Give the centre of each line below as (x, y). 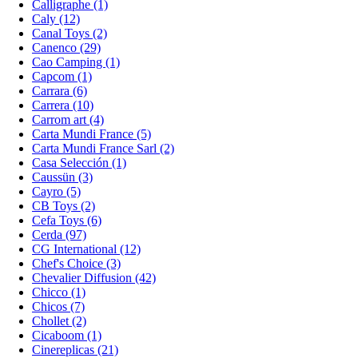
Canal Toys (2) (70, 33)
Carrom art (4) (68, 119)
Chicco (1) (59, 292)
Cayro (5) (56, 191)
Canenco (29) (66, 47)
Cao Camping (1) (76, 62)
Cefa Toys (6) (67, 220)
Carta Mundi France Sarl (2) (103, 148)
